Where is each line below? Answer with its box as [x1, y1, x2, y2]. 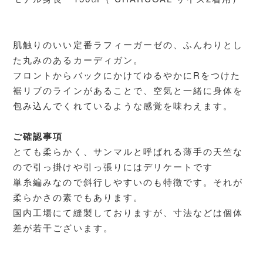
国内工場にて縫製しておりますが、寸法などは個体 [13, 205, 243, 218]
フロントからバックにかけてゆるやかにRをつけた [13, 68, 241, 81]
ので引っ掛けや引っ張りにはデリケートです [13, 160, 213, 173]
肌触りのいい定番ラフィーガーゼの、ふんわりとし [13, 38, 243, 50]
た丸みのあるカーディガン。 [13, 53, 143, 66]
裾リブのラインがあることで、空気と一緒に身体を [13, 83, 243, 96]
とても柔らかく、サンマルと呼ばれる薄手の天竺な [13, 144, 243, 157]
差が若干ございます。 [13, 221, 113, 234]
